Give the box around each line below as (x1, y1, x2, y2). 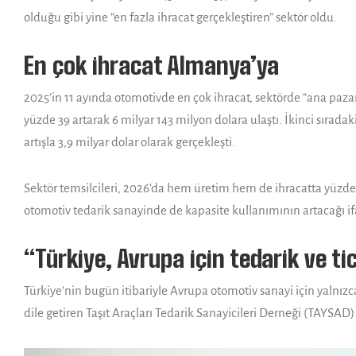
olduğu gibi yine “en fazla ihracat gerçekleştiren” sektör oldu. (24, 10, 337, 24)
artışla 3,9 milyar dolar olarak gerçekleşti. (24, 134, 235, 149)
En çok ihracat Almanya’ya (24, 50, 279, 79)
